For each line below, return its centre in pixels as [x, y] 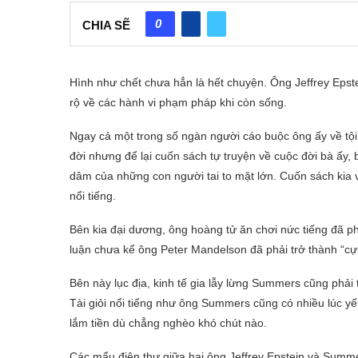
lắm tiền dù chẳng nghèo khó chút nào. [168, 322]
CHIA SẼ [106, 26]
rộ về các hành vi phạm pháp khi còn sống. [178, 102]
